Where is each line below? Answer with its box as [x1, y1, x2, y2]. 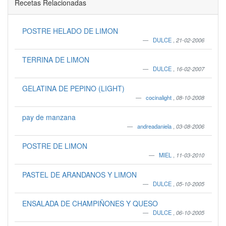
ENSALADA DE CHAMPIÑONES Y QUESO [22, 198, 158, 208]
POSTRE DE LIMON [22, 141, 87, 151]
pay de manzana [22, 112, 76, 122]
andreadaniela [137, 122, 173, 130]
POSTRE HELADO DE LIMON [22, 26, 118, 36]
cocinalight [145, 93, 173, 101]
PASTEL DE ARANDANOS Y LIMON [22, 169, 137, 180]
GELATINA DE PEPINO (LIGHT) [22, 83, 125, 93]
